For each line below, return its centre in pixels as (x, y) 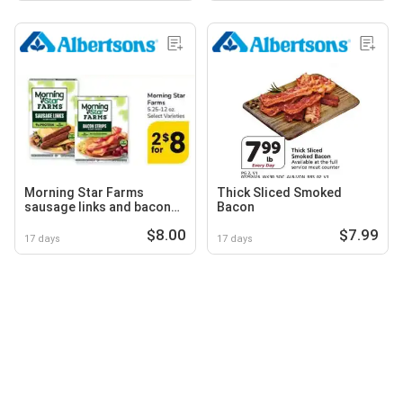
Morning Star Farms (84, 192)
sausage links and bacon (98, 206)
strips (42, 221)
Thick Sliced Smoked (279, 192)
